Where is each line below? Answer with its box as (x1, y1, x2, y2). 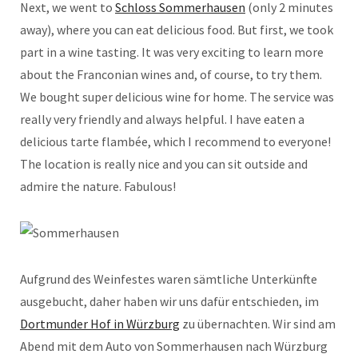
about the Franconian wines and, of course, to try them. (20, 66, 322, 82)
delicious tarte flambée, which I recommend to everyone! (20, 133, 331, 149)
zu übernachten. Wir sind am (180, 315, 336, 332)
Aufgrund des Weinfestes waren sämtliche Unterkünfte (20, 270, 317, 287)
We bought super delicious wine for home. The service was (20, 88, 334, 105)
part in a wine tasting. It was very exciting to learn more (20, 43, 324, 60)
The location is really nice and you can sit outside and (20, 155, 308, 172)
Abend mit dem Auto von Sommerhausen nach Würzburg (20, 337, 328, 354)
